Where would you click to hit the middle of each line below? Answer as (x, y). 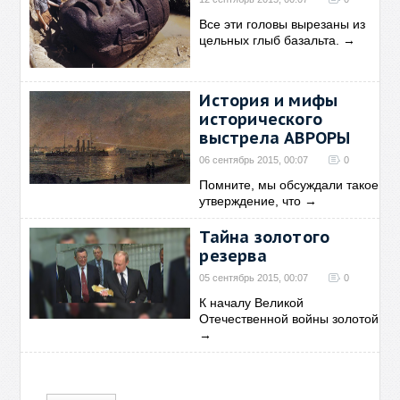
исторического (261, 119)
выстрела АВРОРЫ (275, 138)
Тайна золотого (265, 237)
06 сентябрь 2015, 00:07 (254, 160)
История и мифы (269, 100)
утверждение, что (250, 201)
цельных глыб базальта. (270, 40)
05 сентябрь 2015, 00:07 (254, 278)
